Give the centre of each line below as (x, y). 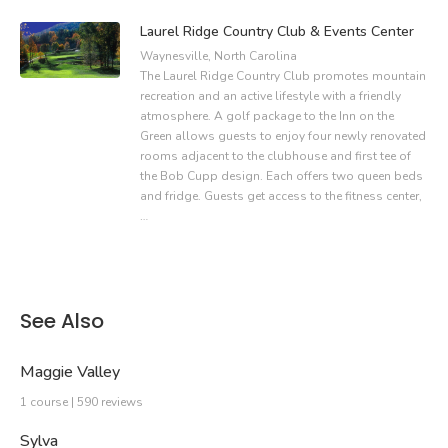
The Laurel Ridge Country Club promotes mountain (283, 76)
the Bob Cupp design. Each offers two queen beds (281, 176)
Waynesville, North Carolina (218, 56)
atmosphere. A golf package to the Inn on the (267, 116)
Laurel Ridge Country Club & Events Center (277, 32)
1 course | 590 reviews (81, 401)
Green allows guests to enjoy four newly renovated (283, 136)
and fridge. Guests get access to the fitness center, (281, 196)
